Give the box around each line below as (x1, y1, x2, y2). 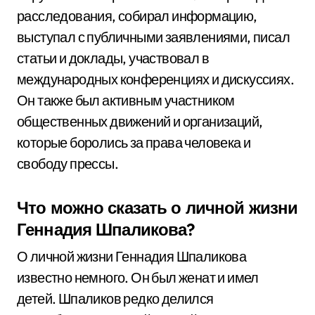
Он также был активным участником (17, 91, 235, 109)
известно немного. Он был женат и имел (17, 269, 259, 286)
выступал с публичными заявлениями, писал (17, 28, 290, 46)
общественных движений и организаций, (17, 112, 263, 130)
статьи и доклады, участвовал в (17, 49, 209, 67)
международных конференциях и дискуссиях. (17, 70, 294, 88)
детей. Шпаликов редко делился (17, 290, 214, 307)
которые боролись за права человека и (17, 134, 251, 151)
